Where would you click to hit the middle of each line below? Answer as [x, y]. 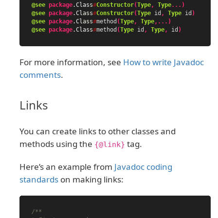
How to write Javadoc [163, 62]
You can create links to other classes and [98, 131]
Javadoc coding [143, 167]
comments [40, 75]
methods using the [57, 144]
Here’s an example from [67, 167]
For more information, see [71, 62]
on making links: [91, 180]
